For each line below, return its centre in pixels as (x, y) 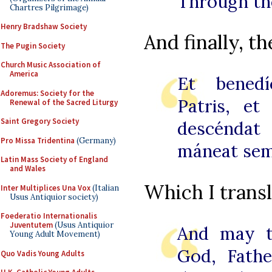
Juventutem (31, 225)
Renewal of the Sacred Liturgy (64, 102)
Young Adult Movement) (55, 234)
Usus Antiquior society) (54, 197)
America (24, 74)
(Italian (105, 188)
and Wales (28, 168)
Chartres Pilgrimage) (49, 7)
